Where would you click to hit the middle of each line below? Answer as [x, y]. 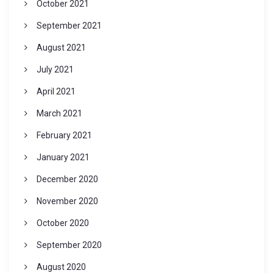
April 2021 [56, 92]
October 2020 [62, 223]
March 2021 [59, 114]
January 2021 [63, 158]
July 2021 [55, 70]
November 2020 [67, 201]
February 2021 [64, 136]
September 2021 [69, 26]
